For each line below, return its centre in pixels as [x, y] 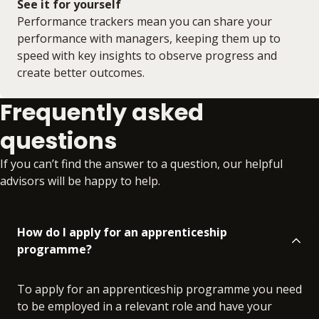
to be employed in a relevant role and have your [145, 306]
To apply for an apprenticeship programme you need [159, 289]
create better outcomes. [81, 73]
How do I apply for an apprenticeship [122, 232]
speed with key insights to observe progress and [147, 56]
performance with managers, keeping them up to [149, 38]
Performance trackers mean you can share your [145, 21]
